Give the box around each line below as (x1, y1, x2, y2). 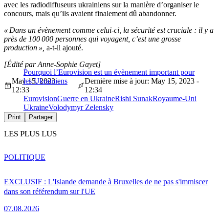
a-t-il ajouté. (44, 44, 83, 52)
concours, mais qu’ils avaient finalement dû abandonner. (4, 9, 176, 18)
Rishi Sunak (115, 94, 153, 103)
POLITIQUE (4, 153, 45, 162)
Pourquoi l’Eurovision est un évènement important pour (23, 68, 195, 77)
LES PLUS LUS (4, 129, 57, 139)
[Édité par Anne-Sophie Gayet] (4, 60, 101, 69)
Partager (29, 113, 53, 121)
